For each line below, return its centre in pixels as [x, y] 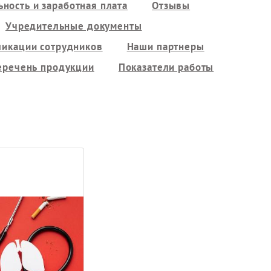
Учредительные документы [73, 26]
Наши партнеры [165, 47]
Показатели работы [166, 67]
